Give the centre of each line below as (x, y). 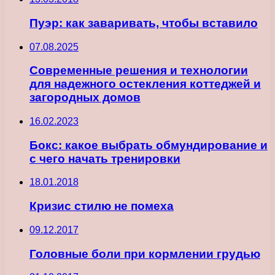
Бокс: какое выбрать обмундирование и (149, 145)
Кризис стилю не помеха (102, 206)
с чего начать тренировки (105, 158)
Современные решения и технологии (139, 71)
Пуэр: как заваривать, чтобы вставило (144, 23)
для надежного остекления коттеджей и (145, 84)
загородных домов (85, 98)
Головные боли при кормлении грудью (145, 254)
